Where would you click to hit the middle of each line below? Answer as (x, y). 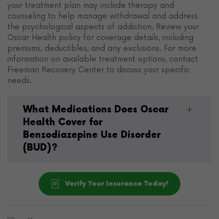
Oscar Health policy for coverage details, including (100, 37)
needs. (20, 80)
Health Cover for (63, 122)
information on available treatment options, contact (103, 59)
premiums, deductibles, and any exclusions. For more (102, 48)
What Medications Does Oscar (96, 109)
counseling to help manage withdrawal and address (103, 16)
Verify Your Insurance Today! (117, 183)
